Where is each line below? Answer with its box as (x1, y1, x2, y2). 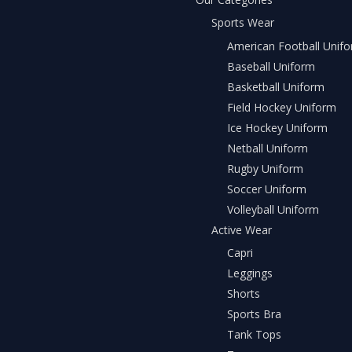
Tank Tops (227, 327, 281, 343)
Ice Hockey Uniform (227, 119, 328, 135)
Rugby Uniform (227, 160, 303, 176)
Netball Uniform (227, 140, 308, 156)
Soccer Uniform (227, 181, 306, 196)
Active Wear (211, 222, 272, 237)
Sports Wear (211, 15, 274, 31)
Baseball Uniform (227, 58, 315, 74)
